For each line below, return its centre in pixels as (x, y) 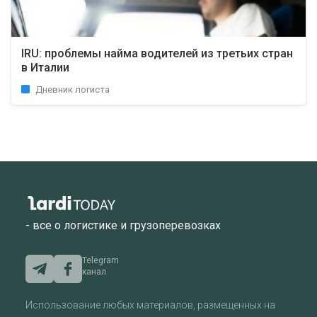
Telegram (100, 261)
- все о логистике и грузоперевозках (123, 226)
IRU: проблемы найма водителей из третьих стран (157, 53)
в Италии (45, 68)
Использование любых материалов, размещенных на (150, 305)
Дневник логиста (73, 90)
